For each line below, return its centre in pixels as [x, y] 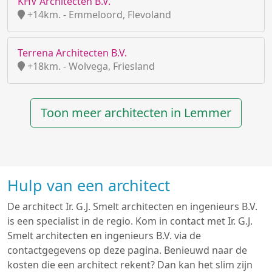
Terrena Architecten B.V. [72, 53]
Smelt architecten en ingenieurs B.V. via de [104, 236]
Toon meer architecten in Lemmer [136, 113]
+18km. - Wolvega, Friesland [90, 66]
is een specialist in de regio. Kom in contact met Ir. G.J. [130, 221]
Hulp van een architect [89, 185]
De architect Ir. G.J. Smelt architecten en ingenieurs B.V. [132, 206]
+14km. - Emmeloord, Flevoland [98, 15]
